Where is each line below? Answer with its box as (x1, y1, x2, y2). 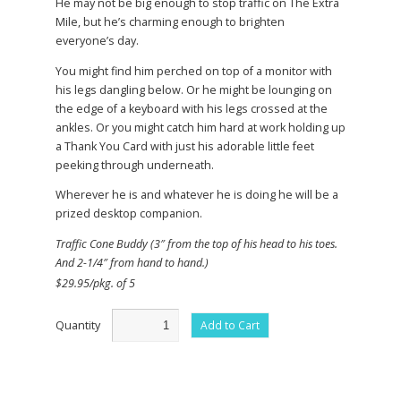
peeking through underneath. (55, 157, 214, 173)
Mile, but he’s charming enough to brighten (55, 14, 285, 30)
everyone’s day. (55, 33, 139, 49)
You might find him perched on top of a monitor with (55, 63, 332, 79)
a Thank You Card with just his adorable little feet (55, 138, 314, 154)
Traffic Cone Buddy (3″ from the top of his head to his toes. (55, 235, 337, 252)
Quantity (55, 318, 103, 334)
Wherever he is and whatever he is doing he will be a (55, 187, 338, 203)
